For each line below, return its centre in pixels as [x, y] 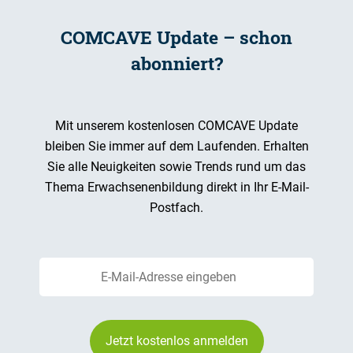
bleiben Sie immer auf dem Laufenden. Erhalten [176, 146]
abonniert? [176, 63]
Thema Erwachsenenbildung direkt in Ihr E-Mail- [176, 187]
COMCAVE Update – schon [176, 37]
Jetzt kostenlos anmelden [176, 341]
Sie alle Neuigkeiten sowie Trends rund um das [176, 167]
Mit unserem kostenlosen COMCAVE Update [176, 126]
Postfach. [176, 208]
